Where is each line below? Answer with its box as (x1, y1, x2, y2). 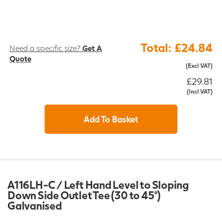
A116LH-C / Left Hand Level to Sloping (7, 178, 189, 192)
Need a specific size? (9, 43, 82, 53)
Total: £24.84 (141, 41, 213, 55)
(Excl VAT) (186, 62, 213, 70)
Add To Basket (83, 113, 138, 124)
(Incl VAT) (187, 88, 213, 96)
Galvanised (7, 199, 62, 213)
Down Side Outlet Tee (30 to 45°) (7, 188, 161, 202)
